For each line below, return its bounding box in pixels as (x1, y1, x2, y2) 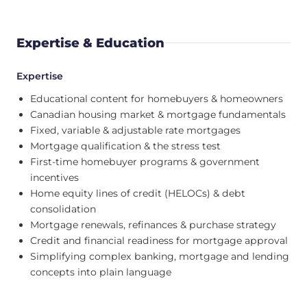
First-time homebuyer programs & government (30, 156, 260, 169)
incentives (30, 171, 79, 184)
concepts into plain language (30, 266, 171, 279)
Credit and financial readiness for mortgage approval (30, 234, 288, 247)
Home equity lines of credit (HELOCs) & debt (30, 187, 245, 200)
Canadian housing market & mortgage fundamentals (30, 108, 286, 121)
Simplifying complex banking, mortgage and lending (30, 250, 289, 263)
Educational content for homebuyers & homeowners (30, 93, 283, 106)
